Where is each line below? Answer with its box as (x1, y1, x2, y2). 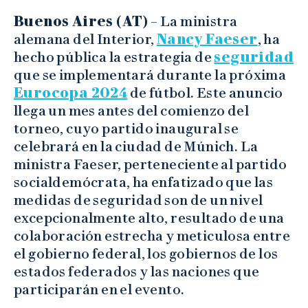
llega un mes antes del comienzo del (14, 102, 249, 119)
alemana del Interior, (14, 30, 157, 47)
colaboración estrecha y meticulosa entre (14, 227, 290, 244)
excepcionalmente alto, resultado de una (14, 209, 285, 226)
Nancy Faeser (156, 30, 258, 47)
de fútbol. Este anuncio (127, 84, 283, 101)
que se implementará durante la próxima (14, 66, 287, 83)
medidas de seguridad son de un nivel (14, 191, 263, 208)
